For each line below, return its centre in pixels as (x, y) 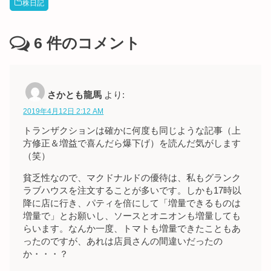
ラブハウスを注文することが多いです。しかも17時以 (132, 190)
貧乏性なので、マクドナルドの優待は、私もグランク (132, 178)
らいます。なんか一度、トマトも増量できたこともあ (132, 228)
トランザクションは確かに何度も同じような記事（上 (132, 131)
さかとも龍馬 (75, 95)
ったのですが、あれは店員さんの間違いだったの (123, 241)
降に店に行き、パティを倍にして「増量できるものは (132, 203)
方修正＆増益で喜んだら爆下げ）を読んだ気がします (132, 144)
